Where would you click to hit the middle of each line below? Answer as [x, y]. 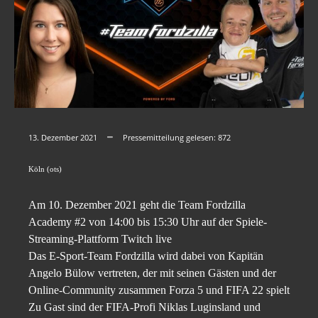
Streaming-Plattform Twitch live [100, 239]
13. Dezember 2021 [63, 137]
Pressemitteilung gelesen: [170, 137]
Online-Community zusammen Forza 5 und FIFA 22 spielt [159, 290]
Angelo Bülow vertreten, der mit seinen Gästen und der [152, 273]
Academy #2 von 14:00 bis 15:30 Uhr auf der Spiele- [148, 222]
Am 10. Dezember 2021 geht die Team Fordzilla [137, 205]
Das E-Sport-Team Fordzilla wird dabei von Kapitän [146, 256]
